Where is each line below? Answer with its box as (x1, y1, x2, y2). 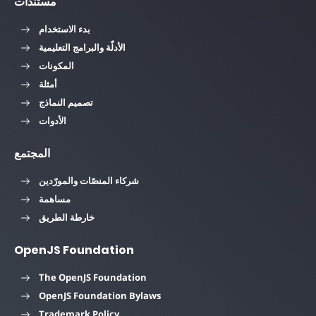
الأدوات (39, 114, 66, 128)
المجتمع (14, 145, 50, 162)
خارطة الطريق (39, 211, 95, 224)
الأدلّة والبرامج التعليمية (39, 41, 126, 54)
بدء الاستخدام (39, 23, 90, 36)
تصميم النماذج (39, 96, 93, 109)
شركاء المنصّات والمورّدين (39, 174, 139, 188)
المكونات (39, 59, 74, 73)
